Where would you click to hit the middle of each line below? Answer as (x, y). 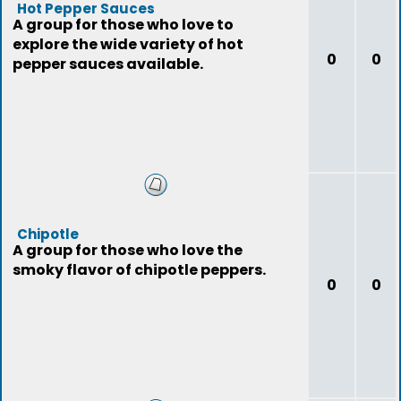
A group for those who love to (123, 25)
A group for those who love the (128, 250)
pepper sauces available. (108, 64)
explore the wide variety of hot (128, 44)
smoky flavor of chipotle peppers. (139, 270)
